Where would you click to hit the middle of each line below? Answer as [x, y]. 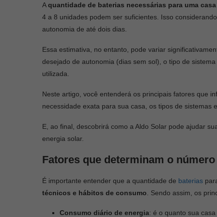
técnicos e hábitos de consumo [94, 193]
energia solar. [63, 138]
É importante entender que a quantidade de [110, 180]
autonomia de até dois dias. [85, 29]
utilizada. [56, 73]
